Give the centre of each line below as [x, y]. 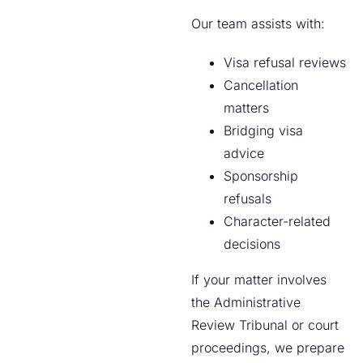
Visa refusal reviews [285, 62]
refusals [248, 199]
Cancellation [261, 85]
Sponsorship [261, 176]
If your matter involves [259, 280]
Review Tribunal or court [265, 325]
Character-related [278, 221]
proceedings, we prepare [268, 348]
